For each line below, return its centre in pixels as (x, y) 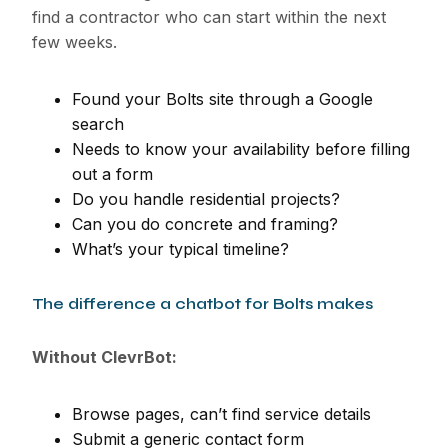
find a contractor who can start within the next (209, 17)
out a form (112, 174)
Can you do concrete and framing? (205, 224)
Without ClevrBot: (104, 357)
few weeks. (74, 42)
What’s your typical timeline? (180, 249)
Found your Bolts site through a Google (222, 99)
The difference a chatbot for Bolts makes (202, 304)
